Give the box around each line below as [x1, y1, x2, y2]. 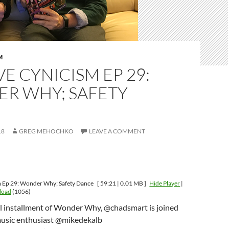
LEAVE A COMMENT [89, 127, 145, 135]
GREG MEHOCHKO [19, 127, 74, 135]
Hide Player [149, 179, 180, 187]
